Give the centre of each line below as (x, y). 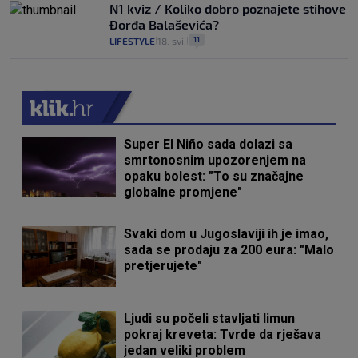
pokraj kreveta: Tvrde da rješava (223, 334)
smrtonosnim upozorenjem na (215, 160)
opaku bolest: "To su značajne (214, 176)
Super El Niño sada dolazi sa (209, 144)
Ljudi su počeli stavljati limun (210, 318)
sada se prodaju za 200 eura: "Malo (229, 250)
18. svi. (172, 41)
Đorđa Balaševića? (164, 24)
